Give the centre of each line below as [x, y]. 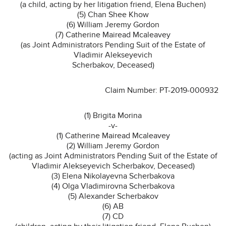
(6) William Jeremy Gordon [113, 24]
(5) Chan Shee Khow [113, 14]
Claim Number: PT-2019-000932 [162, 90]
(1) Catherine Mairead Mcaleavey [113, 135]
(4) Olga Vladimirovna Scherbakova [113, 186]
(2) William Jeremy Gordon [113, 146]
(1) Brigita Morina [113, 115]
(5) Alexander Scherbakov [113, 196]
